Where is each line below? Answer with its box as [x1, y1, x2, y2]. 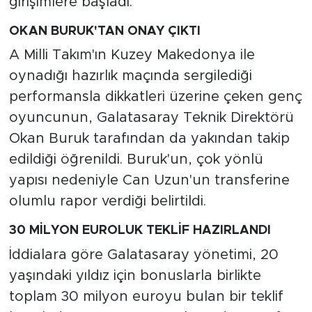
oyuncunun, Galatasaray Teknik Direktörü [8, 111, 294, 125]
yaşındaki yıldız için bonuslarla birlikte [8, 268, 261, 283]
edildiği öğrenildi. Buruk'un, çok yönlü [8, 153, 263, 167]
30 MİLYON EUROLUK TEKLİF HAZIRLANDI [8, 224, 271, 237]
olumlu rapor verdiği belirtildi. [8, 194, 206, 209]
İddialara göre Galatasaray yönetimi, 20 [8, 247, 279, 262]
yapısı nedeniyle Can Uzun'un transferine [8, 173, 290, 188]
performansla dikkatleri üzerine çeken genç [8, 90, 302, 104]
